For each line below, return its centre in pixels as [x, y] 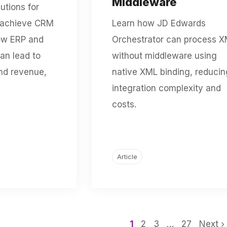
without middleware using [164, 55]
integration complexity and [166, 88]
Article [127, 156]
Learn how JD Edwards [159, 23]
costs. [124, 104]
